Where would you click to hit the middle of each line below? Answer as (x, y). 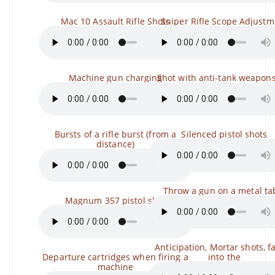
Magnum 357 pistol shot (115, 200)
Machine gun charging (115, 78)
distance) (115, 144)
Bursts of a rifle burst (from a (115, 134)
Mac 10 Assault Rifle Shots (115, 21)
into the (224, 257)
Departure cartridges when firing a (115, 257)
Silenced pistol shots (224, 134)
